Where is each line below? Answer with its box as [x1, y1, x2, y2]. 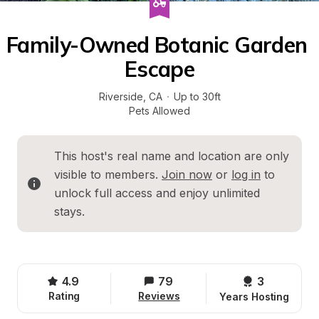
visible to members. [54, 167, 162, 182]
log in [231, 167, 261, 182]
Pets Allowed [129, 105, 190, 117]
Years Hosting [219, 291, 290, 303]
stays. [54, 204, 85, 219]
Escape [124, 56, 195, 83]
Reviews [138, 290, 180, 302]
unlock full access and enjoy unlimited [54, 186, 260, 200]
